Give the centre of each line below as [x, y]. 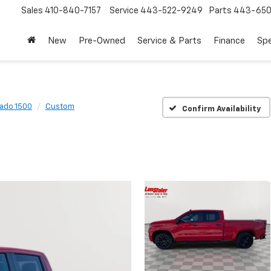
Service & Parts [169, 41]
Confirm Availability [222, 109]
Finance [229, 41]
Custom [60, 107]
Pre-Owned [102, 41]
